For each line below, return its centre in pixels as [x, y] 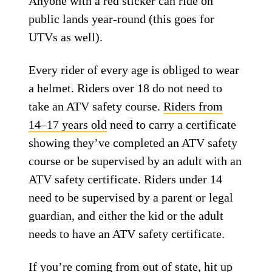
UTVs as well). [66, 37]
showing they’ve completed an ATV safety [133, 143]
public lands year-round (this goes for [122, 19]
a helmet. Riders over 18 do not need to [126, 88]
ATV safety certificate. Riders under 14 [126, 179]
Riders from [193, 106]
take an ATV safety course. [96, 106]
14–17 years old [68, 124]
